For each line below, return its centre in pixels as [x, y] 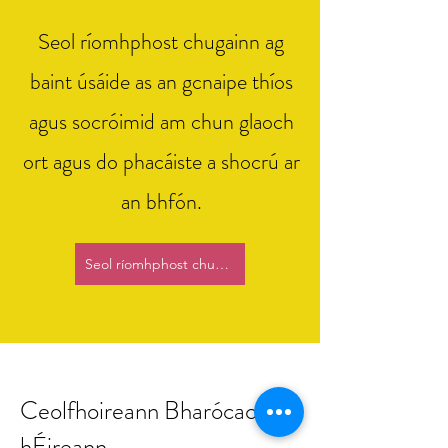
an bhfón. [161, 201]
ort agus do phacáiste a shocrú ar [161, 161]
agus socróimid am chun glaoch [161, 121]
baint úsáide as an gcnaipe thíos [161, 81]
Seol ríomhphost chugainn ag [161, 41]
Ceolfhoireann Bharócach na [158, 411]
